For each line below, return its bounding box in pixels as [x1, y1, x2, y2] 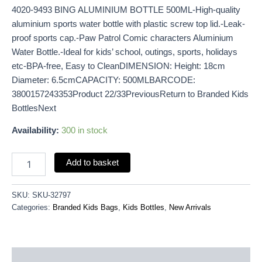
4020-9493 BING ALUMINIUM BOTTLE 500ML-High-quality [12, 5, 240, 15]
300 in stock [61, 126, 108, 136]
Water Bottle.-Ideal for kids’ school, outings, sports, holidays [12, 47, 237, 57]
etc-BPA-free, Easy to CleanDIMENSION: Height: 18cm [12, 61, 225, 71]
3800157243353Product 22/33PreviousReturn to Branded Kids [12, 89, 249, 99]
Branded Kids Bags [53, 202, 118, 212]
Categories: [12, 202, 53, 212]
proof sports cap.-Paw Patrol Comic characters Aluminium [12, 33, 233, 43]
